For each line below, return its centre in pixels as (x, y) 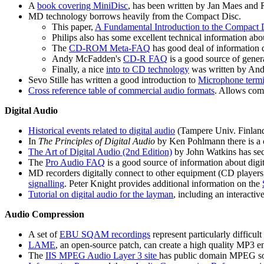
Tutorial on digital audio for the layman (101, 194)
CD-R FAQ (145, 59)
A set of (44, 235)
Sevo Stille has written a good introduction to (113, 80)
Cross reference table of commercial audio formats (121, 91)
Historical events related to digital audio (102, 131)
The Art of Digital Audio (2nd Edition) (100, 152)
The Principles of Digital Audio (98, 141)
